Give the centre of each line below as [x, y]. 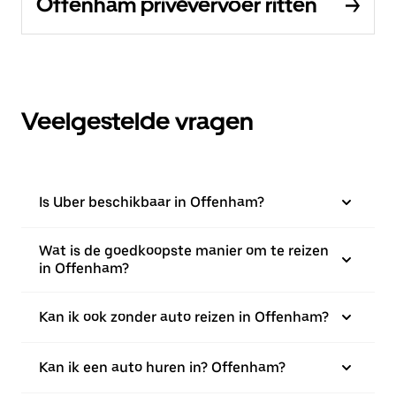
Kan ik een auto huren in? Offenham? [162, 367]
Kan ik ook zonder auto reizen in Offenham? [184, 317]
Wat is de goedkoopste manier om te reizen [184, 251]
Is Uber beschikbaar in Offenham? [152, 202]
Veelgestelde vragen [137, 121]
